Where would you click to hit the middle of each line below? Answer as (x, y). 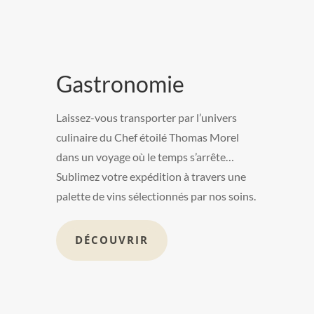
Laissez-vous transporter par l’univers (146, 117)
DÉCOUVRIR (112, 240)
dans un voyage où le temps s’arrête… (145, 156)
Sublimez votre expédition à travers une (151, 176)
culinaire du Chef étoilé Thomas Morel (148, 137)
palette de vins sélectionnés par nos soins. (156, 196)
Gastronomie (120, 83)
